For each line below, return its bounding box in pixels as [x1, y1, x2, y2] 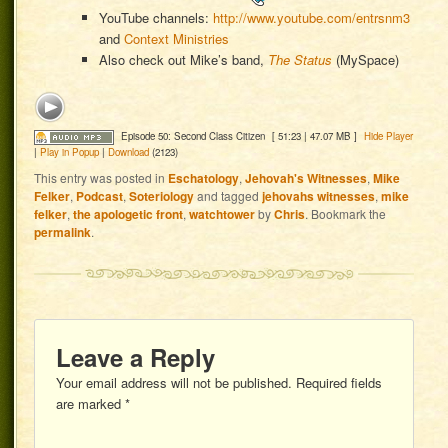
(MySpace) [336, 49, 400, 69]
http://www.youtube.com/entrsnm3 [213, 7, 411, 27]
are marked [56, 393, 126, 413]
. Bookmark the [305, 205, 387, 223]
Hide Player [363, 128, 413, 143]
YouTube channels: [99, 7, 214, 27]
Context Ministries [124, 28, 230, 48]
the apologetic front [73, 205, 184, 224]
